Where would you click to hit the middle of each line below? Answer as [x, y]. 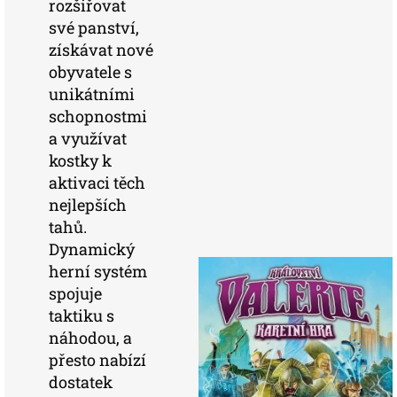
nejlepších [88, 205]
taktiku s [82, 315]
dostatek [81, 382]
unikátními [92, 94]
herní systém [98, 271]
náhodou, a [90, 338]
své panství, [94, 27]
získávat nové [101, 50]
